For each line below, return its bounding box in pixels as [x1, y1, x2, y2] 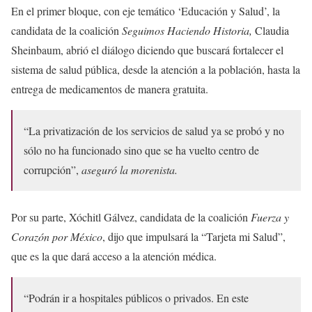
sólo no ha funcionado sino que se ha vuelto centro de [24, 142, 259, 157]
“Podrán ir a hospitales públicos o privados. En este [24, 290, 249, 305]
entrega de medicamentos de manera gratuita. [11, 81, 208, 96]
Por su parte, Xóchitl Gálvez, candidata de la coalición [11, 209, 251, 224]
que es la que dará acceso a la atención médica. [11, 248, 217, 263]
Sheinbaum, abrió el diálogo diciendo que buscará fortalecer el [11, 42, 283, 57]
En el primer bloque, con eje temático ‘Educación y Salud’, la [11, 3, 280, 18]
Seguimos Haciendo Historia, [122, 22, 252, 38]
